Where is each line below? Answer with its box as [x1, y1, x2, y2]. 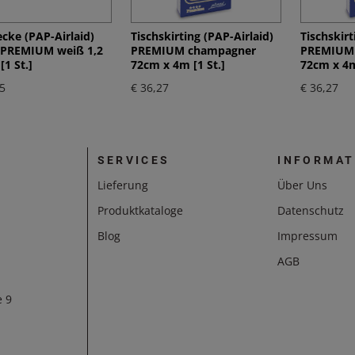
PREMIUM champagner [130, 43, 256, 59]
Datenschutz [277, 203, 345, 219]
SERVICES [97, 154, 170, 167]
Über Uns [277, 177, 328, 193]
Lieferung [97, 177, 148, 193]
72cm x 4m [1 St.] [130, 57, 225, 73]
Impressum [277, 228, 338, 244]
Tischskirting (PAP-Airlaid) [130, 29, 273, 44]
